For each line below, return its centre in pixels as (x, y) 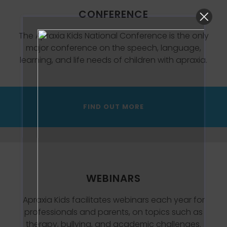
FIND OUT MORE (113, 107)
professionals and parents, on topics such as (113, 212)
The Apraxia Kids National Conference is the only (113, 36)
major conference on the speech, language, (113, 48)
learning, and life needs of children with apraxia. (113, 60)
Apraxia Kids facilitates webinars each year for (113, 200)
